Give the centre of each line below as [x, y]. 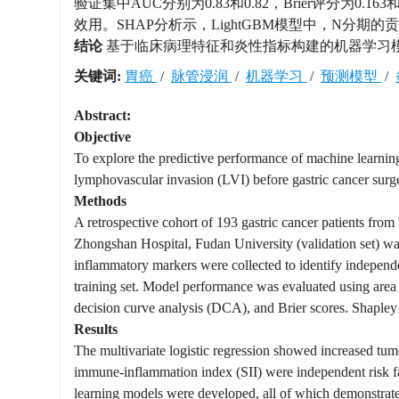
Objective [103, 137]
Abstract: [103, 115]
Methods [101, 201]
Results [96, 329]
